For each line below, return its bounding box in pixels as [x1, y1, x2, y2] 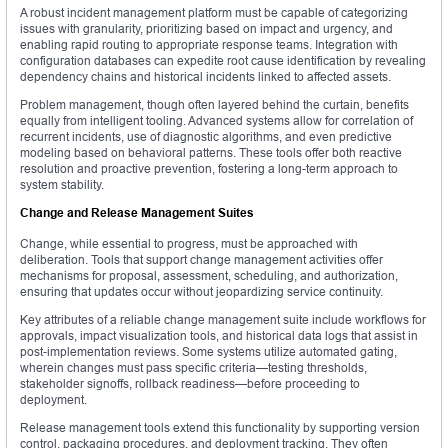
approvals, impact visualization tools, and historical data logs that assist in [20, 328, 418, 344]
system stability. [20, 177, 104, 193]
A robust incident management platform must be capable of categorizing [20, 5, 408, 21]
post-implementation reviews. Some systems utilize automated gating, [20, 344, 397, 360]
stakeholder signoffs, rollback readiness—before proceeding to [20, 376, 360, 392]
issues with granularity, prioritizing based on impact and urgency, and [20, 21, 393, 37]
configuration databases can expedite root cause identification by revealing [20, 53, 426, 69]
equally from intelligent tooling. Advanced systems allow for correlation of [20, 113, 413, 129]
